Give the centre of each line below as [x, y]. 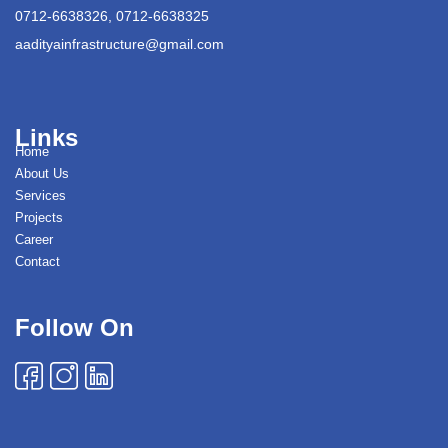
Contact [37, 262]
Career [34, 240]
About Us [42, 174]
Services [40, 196]
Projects [39, 218]
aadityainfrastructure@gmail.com [119, 44]
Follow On [74, 328]
